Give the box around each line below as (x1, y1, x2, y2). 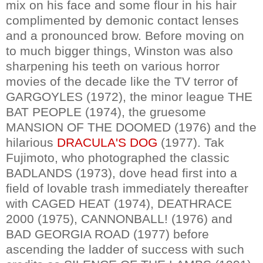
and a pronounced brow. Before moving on (6, 28, 244, 42)
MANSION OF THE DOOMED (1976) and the (6, 120, 257, 134)
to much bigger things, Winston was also (6, 43, 233, 58)
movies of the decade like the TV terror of (6, 74, 238, 88)
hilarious (6, 135, 57, 149)
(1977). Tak (157, 135, 224, 149)
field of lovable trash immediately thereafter (6, 181, 248, 195)
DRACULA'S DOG (57, 135, 157, 149)
